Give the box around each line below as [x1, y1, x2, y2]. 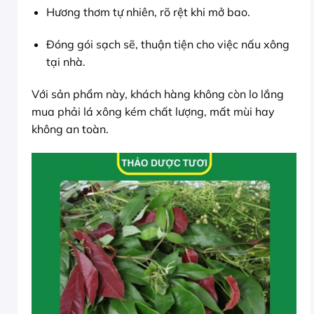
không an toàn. [32, 121, 109, 136]
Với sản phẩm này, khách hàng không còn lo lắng [32, 86, 284, 101]
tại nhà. [46, 54, 86, 69]
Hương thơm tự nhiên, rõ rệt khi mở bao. [46, 5, 250, 20]
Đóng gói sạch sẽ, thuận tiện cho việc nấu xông [46, 36, 289, 51]
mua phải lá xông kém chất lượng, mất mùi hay [32, 104, 275, 118]
